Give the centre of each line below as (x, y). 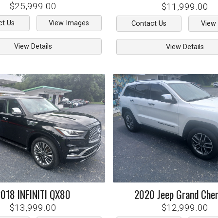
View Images (69, 23)
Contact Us (149, 24)
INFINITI (32, 194)
